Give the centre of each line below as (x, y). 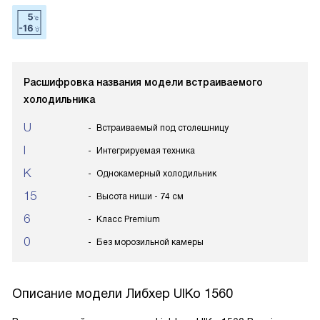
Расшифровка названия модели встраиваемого (143, 82)
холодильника (59, 99)
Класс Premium (128, 219)
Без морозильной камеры (150, 242)
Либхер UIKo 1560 (179, 294)
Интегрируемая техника (146, 151)
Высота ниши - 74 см (140, 196)
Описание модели (69, 294)
